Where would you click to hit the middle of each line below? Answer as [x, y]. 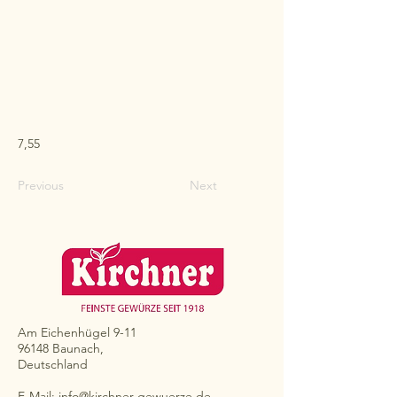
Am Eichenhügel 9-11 [77, 333]
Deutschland [53, 365]
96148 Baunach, [61, 349]
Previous [41, 186]
